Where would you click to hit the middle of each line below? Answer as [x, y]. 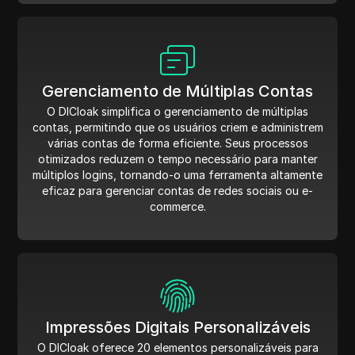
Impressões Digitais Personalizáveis [177, 328]
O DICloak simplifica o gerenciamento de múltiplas [177, 112]
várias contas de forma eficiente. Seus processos [177, 143]
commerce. [177, 207]
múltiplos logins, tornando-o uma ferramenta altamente [177, 175]
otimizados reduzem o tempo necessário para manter [177, 159]
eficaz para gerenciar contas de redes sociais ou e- [177, 191]
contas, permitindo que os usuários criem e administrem [177, 128]
